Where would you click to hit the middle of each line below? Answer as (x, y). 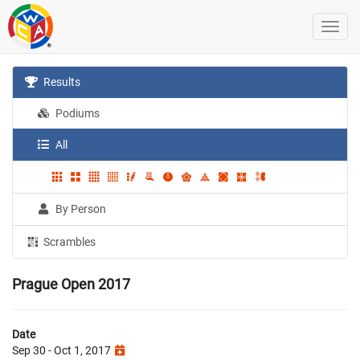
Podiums (77, 113)
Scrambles (69, 241)
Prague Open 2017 (71, 284)
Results (61, 82)
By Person (80, 209)
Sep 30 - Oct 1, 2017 (63, 350)
